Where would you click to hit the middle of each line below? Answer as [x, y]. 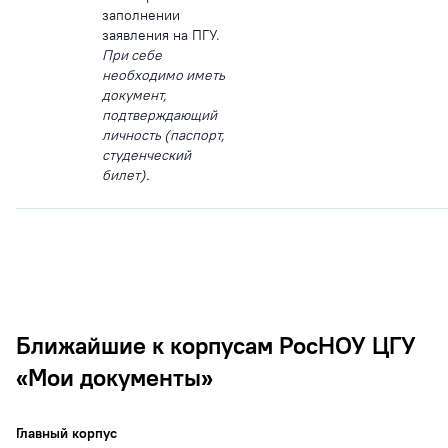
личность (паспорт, [163, 134]
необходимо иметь [163, 74]
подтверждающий [159, 114]
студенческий [146, 154]
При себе [132, 54]
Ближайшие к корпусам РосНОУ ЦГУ [216, 344]
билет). [125, 174]
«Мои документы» [114, 376]
